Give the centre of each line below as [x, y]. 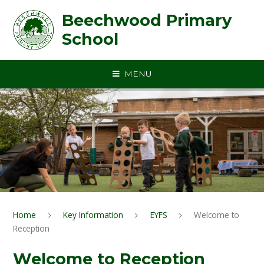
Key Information [93, 214]
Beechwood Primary [146, 20]
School [90, 39]
